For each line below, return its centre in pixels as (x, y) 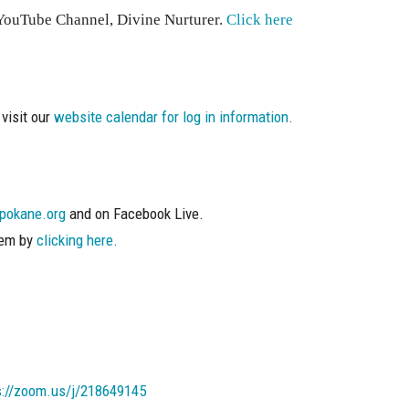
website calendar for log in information (171, 116)
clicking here (74, 241)
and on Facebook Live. (136, 214)
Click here (259, 20)
